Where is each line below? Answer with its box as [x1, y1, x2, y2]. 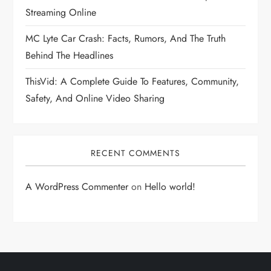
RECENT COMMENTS [91, 147, 180, 160]
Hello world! [145, 180, 196, 194]
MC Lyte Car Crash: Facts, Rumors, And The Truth [25, 31, 226, 46]
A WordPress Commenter [25, 180, 129, 194]
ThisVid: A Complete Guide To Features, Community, [25, 74, 240, 89]
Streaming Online [25, 5, 97, 20]
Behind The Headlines [25, 48, 114, 63]
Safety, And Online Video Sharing [25, 91, 165, 106]
